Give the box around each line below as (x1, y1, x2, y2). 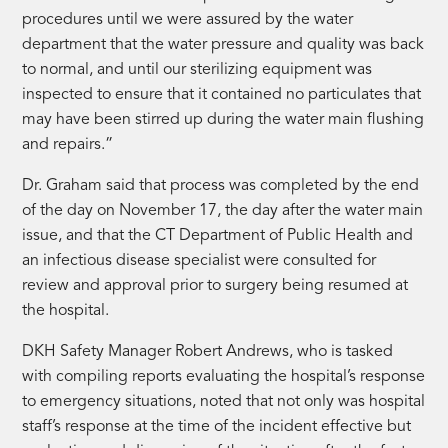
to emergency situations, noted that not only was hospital (22, 393, 426, 410)
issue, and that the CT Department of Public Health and (22, 227, 414, 244)
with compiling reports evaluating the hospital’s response (22, 368, 426, 385)
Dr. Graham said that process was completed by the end (22, 177, 420, 194)
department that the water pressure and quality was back (22, 36, 425, 53)
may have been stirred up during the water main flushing (22, 111, 425, 128)
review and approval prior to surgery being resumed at (22, 277, 409, 294)
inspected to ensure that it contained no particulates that (22, 86, 422, 103)
